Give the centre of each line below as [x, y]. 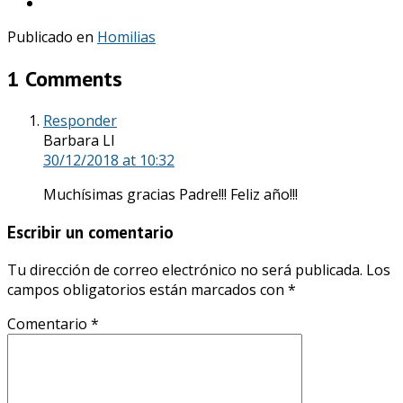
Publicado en [52, 37]
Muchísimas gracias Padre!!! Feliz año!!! [170, 195]
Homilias [126, 37]
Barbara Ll [79, 141]
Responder [80, 121]
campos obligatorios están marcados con [148, 289]
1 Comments [65, 79]
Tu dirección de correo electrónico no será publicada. [185, 269]
